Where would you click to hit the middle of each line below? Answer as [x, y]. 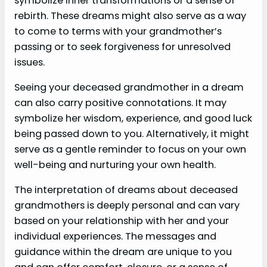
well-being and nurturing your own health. [115, 165]
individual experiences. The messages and [115, 237]
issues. [30, 62]
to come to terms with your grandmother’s [118, 31]
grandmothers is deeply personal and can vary [127, 206]
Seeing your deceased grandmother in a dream [129, 88]
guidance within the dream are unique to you [123, 252]
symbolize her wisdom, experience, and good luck [133, 119]
